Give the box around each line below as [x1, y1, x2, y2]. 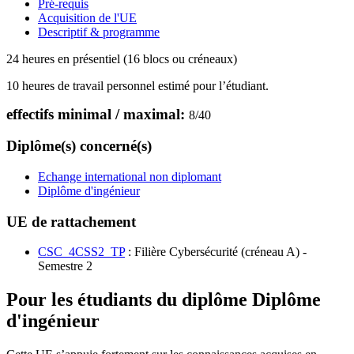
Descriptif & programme [38, 24, 160, 39]
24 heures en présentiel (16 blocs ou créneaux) [6, 51, 237, 66]
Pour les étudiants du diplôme [6, 289, 252, 311]
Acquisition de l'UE [38, 10, 137, 24]
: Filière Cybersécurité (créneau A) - [125, 245, 307, 259]
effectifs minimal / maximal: [6, 105, 189, 122]
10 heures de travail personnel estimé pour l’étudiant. [6, 78, 269, 92]
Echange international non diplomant [38, 169, 221, 183]
